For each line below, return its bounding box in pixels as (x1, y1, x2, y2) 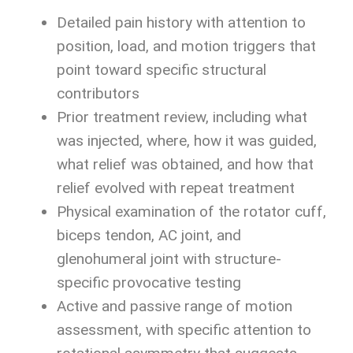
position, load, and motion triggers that (57, 37, 316, 56)
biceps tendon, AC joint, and (57, 226, 241, 245)
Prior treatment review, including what (57, 108, 307, 127)
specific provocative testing (57, 273, 241, 292)
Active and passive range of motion (57, 297, 292, 316)
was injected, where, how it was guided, (57, 132, 317, 150)
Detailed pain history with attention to (57, 13, 306, 32)
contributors (57, 84, 139, 103)
